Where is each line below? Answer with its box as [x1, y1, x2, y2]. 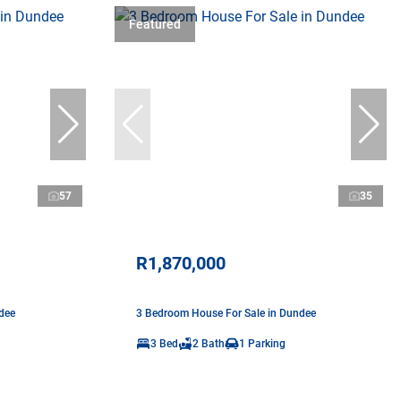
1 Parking [239, 337, 286, 350]
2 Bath [192, 337, 225, 350]
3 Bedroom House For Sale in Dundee [136, 306, 316, 320]
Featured [129, 16, 181, 31]
